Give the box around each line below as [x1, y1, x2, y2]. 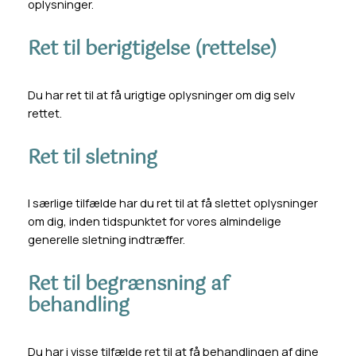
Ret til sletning [27, 141, 157, 174]
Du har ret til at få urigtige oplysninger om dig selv [27, 87, 295, 103]
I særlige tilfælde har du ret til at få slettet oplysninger [27, 195, 318, 211]
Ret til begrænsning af [27, 269, 229, 301]
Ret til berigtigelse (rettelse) [27, 33, 277, 65]
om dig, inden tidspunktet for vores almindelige [27, 214, 281, 230]
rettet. [27, 105, 62, 121]
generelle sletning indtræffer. [27, 232, 185, 248]
